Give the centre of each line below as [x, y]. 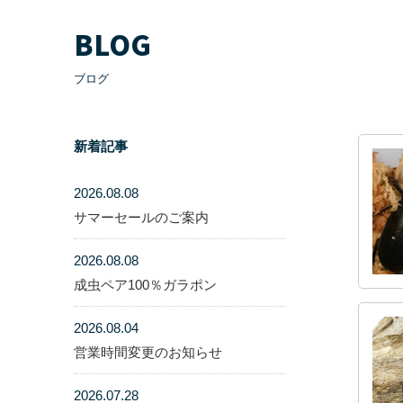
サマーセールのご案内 [141, 217]
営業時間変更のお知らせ [148, 352]
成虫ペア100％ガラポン [145, 285]
